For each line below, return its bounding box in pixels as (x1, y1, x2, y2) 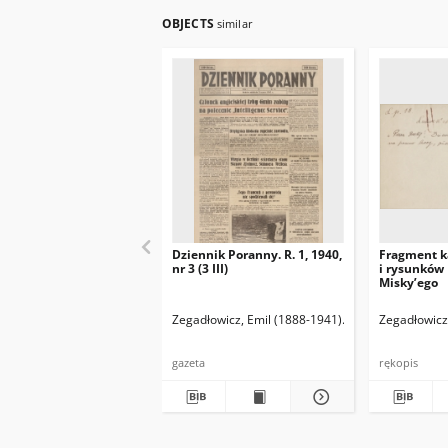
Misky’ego (379, 274, 438, 291)
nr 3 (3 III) (172, 260, 228, 277)
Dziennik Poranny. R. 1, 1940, (172, 246, 342, 263)
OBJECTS (162, 15, 217, 32)
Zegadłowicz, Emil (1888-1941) (172, 311, 342, 328)
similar (216, 16, 253, 31)
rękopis (379, 355, 418, 370)
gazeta (172, 355, 205, 370)
